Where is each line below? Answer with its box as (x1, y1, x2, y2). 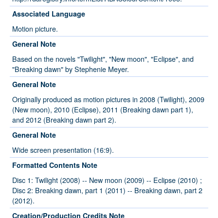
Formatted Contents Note (12, 160, 97, 170)
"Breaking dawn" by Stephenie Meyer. (12, 64, 129, 74)
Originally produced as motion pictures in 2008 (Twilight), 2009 (12, 94, 204, 105)
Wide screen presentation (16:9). (12, 145, 114, 155)
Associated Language (12, 9, 85, 19)
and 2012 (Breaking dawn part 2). (12, 114, 116, 125)
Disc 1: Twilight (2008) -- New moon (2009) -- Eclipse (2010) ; (12, 175, 202, 185)
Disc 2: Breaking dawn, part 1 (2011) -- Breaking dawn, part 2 (12, 185, 202, 196)
